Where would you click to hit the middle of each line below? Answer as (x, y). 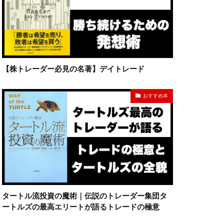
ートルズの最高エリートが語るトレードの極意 (81, 206)
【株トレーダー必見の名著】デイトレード (73, 68)
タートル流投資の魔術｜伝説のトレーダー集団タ (84, 195)
